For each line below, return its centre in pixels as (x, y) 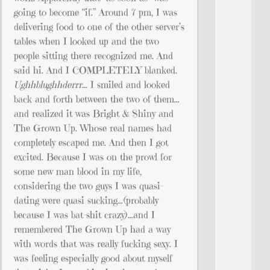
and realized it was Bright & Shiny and (94, 113)
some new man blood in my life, (78, 171)
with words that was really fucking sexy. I (96, 243)
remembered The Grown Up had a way (92, 229)
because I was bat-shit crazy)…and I (84, 214)
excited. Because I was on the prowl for (93, 156)
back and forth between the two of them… (97, 99)
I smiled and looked (129, 84)
